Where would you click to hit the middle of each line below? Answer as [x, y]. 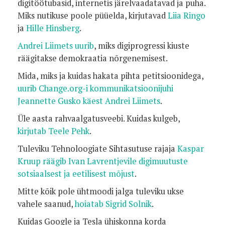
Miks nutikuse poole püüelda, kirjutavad [93, 16]
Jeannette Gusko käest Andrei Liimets [89, 101]
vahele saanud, [46, 204]
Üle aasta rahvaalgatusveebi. [72, 119]
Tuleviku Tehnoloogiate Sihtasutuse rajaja [97, 149]
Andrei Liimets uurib [56, 46]
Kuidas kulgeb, [153, 119]
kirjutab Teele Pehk [53, 131]
